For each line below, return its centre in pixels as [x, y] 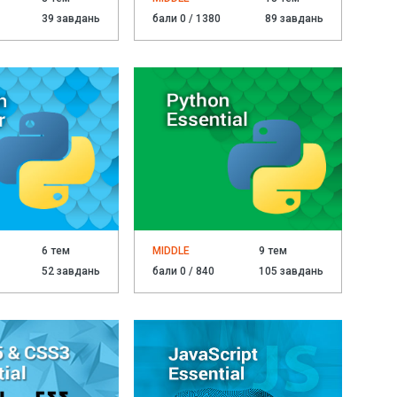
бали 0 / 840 [184, 272]
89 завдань [295, 19]
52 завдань [71, 272]
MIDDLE [171, 251]
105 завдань [292, 272]
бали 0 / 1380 [187, 19]
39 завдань [71, 19]
